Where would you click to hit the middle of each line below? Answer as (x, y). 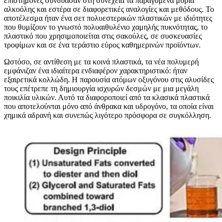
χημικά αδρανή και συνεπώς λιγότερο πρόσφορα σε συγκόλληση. (108, 115)
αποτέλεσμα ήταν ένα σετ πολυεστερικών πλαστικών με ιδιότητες (108, 18)
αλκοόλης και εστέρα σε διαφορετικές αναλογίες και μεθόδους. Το (109, 9)
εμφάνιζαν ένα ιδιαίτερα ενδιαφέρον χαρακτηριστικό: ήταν (96, 71)
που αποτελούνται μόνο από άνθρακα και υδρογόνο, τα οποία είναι (109, 107)
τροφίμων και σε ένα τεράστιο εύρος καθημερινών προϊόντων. (102, 45)
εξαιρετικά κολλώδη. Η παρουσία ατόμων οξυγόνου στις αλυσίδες (109, 80)
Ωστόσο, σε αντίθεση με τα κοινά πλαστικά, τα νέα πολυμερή (101, 62)
